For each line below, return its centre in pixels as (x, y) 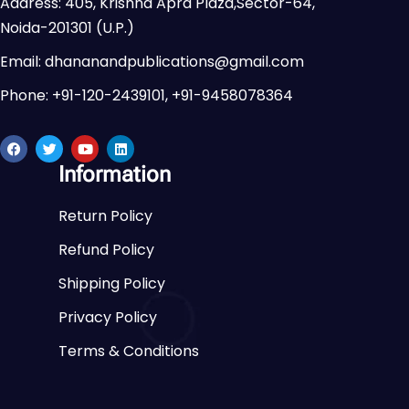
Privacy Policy (108, 317)
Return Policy (105, 215)
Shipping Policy (112, 283)
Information (115, 174)
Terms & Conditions (129, 351)
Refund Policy (106, 249)
